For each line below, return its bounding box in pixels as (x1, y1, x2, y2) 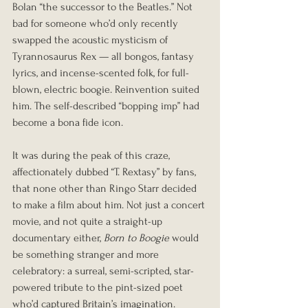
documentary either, (12, 231, 104, 244)
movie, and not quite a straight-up (12, 214, 165, 228)
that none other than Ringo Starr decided (12, 181, 199, 195)
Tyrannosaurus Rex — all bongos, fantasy (12, 49, 197, 63)
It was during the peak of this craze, (12, 148, 173, 162)
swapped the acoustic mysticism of (12, 33, 170, 46)
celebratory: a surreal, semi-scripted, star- (12, 264, 194, 277)
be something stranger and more (12, 247, 162, 261)
